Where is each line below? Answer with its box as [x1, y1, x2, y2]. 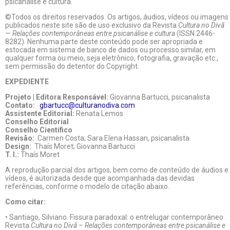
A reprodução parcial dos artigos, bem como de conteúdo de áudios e [5, 166, 228, 174]
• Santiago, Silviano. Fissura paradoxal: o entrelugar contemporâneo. [5, 213, 225, 221]
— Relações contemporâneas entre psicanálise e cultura [5, 29, 175, 37]
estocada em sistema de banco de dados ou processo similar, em [5, 46, 216, 54]
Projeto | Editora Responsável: [5, 93, 108, 101]
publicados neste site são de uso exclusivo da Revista [5, 21, 178, 29]
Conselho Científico [5, 126, 72, 134]
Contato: [5, 101, 35, 109]
